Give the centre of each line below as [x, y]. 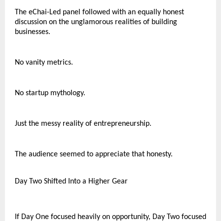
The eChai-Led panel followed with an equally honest [99, 12]
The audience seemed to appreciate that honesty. [94, 154]
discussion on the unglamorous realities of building [96, 22]
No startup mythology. [50, 93]
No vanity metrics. [44, 63]
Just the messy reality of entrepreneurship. [83, 124]
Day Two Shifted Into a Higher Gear [71, 182]
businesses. [33, 32]
